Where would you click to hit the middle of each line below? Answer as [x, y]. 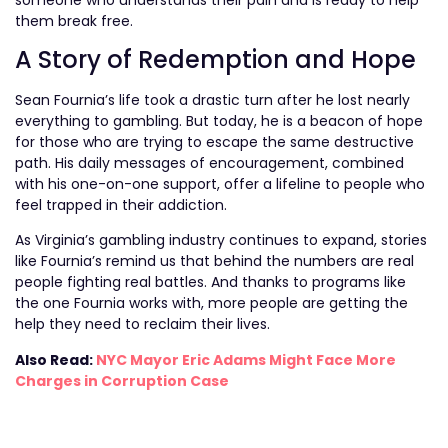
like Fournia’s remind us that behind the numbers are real [214, 261]
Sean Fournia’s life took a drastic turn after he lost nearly [212, 100]
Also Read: [55, 359]
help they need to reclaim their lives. [142, 324]
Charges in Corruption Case [122, 380]
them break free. [74, 20]
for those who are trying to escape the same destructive [214, 142]
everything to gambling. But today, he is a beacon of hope [219, 121]
